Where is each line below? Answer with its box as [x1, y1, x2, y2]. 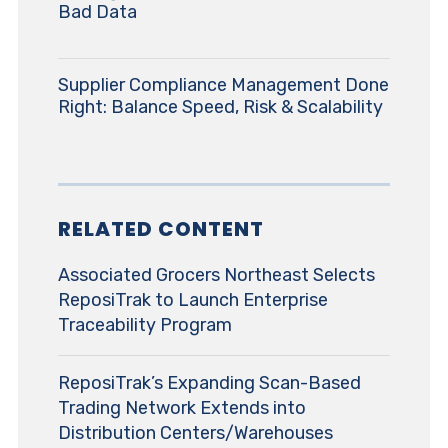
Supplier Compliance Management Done [57, 73, 389, 96]
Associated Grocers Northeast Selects [57, 263, 375, 286]
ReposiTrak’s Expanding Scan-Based [57, 371, 361, 394]
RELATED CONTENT [57, 214, 264, 243]
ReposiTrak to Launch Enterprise [57, 288, 328, 311]
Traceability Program [57, 313, 232, 336]
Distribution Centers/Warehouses [57, 421, 333, 444]
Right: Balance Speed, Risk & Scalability [57, 95, 383, 118]
